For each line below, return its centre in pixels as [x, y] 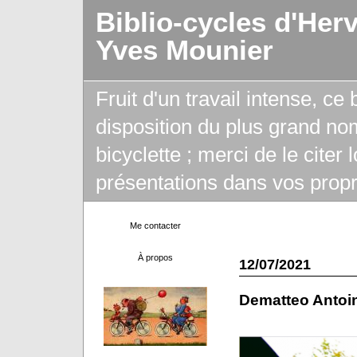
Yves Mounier [184, 50]
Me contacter [155, 226]
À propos [155, 257]
